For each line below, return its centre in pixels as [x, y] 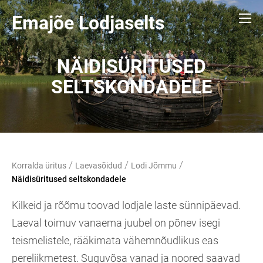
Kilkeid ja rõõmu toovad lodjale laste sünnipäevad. [126, 205]
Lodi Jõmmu [154, 166]
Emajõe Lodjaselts [88, 23]
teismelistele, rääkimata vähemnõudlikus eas [115, 240]
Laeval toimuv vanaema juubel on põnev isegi [116, 223]
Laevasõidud [99, 166]
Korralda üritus [39, 166]
